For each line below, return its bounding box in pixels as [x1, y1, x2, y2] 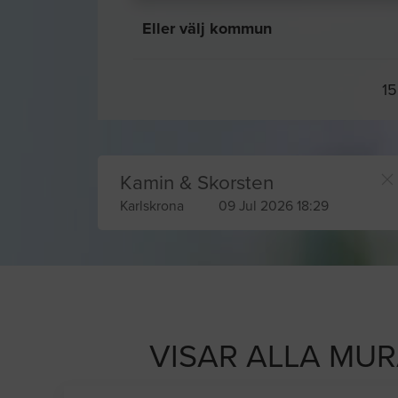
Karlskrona [120, 198, 184, 215]
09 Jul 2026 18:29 [219, 198, 330, 215]
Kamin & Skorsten [120, 171, 274, 195]
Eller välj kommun [142, 19, 272, 38]
